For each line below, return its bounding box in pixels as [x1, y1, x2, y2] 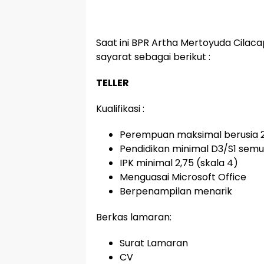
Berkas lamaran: [96, 210, 171, 224]
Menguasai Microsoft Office [120, 170, 246, 184]
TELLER [96, 76, 129, 90]
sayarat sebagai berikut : [96, 50, 210, 64]
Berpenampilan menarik [120, 184, 232, 198]
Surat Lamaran [120, 236, 188, 250]
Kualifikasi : [96, 102, 144, 115]
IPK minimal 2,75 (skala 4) [120, 156, 238, 170]
